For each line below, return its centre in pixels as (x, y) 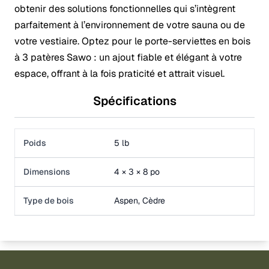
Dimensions (47, 172)
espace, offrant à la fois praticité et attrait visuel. (119, 74)
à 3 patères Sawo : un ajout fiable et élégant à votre (128, 58)
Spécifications (134, 101)
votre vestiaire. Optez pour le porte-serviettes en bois (132, 41)
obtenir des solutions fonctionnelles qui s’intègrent (125, 9)
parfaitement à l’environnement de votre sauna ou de (130, 25)
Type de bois (49, 201)
